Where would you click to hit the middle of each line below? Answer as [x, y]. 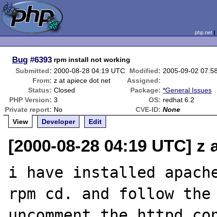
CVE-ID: [148, 109]
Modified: [145, 71]
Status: [40, 90]
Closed [65, 90]
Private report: [29, 109]
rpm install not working [92, 60]
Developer [59, 122]
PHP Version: [31, 100]
